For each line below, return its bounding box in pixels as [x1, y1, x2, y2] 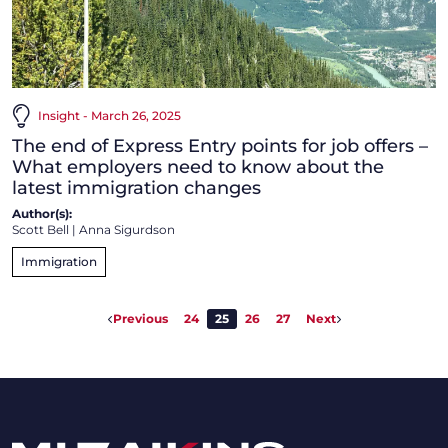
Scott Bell [12, 222, 69, 238]
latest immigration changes [12, 177, 261, 200]
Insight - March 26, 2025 [38, 108, 181, 124]
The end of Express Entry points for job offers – [12, 135, 428, 158]
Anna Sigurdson [79, 222, 175, 238]
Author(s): [12, 206, 72, 222]
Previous [112, 310, 168, 326]
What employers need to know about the [12, 156, 384, 179]
